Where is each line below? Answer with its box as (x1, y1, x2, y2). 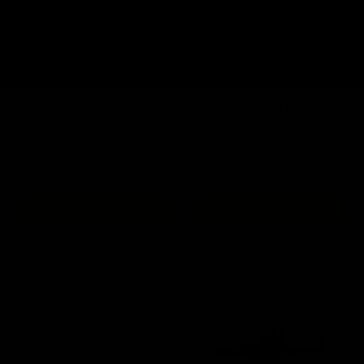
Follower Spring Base (194, 103, 313, 117)
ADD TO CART (235, 203, 303, 216)
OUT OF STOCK (58, 203, 132, 216)
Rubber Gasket (20, 103, 102, 117)
